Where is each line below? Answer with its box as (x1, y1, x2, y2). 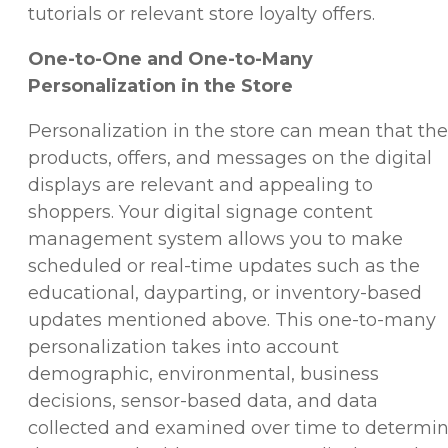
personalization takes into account (28, 335, 339, 358)
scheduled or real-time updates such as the (28, 254, 420, 277)
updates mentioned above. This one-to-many (28, 308, 436, 331)
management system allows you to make (28, 227, 403, 250)
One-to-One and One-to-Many (28, 47, 313, 70)
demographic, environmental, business (28, 362, 379, 385)
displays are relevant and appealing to (28, 173, 373, 196)
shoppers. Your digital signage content (28, 200, 373, 223)
